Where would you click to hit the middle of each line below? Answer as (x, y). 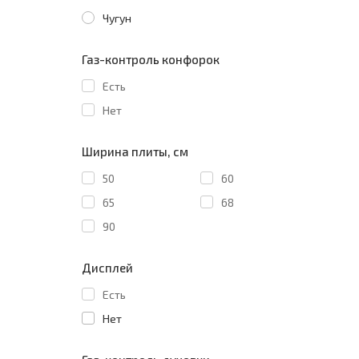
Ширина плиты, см (135, 151)
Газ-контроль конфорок (151, 59)
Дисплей (107, 267)
